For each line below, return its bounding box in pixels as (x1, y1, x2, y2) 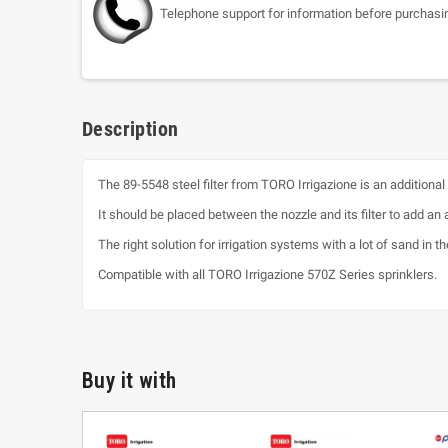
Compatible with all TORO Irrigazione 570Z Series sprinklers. (98, 267, 437, 283)
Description (82, 117, 179, 142)
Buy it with (82, 368, 177, 394)
